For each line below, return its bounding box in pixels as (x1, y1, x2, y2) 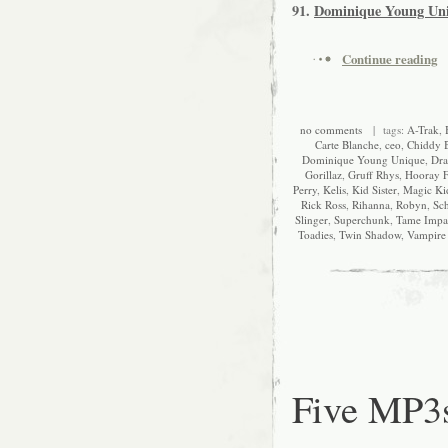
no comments (300, 122, 362, 138)
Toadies (298, 227, 333, 243)
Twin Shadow (339, 227, 401, 243)
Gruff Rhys (348, 167, 399, 183)
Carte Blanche (315, 137, 379, 153)
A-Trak (407, 122, 439, 138)
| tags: (362, 122, 407, 138)
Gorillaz (305, 167, 342, 183)
